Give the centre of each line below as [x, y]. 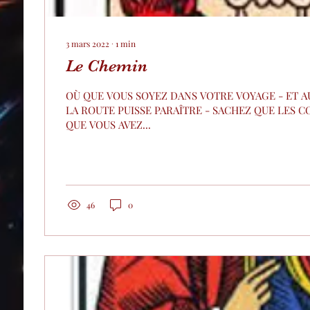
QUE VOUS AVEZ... [108, 125]
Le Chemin [107, 66]
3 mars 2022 [88, 44]
